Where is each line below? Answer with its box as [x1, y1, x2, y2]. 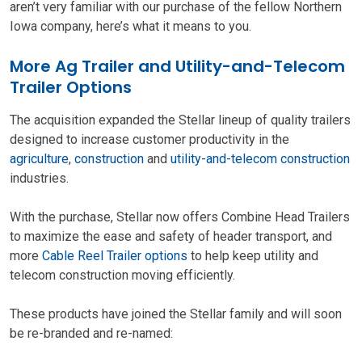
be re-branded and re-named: [10, 326, 173, 341]
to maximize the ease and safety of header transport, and [10, 229, 332, 244]
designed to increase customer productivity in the [10, 132, 289, 147]
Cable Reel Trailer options [42, 248, 187, 263]
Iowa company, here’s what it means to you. [10, 19, 251, 34]
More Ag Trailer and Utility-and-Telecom [10, 55, 345, 78]
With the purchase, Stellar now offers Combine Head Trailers [10, 209, 350, 225]
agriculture [10, 151, 69, 166]
